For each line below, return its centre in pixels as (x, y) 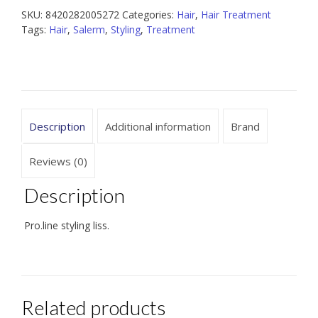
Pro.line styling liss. (66, 226)
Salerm (89, 30)
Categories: (149, 15)
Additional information (158, 126)
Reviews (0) (58, 161)
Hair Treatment (236, 15)
